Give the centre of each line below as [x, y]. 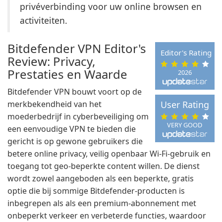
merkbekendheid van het [55, 104]
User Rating [185, 105]
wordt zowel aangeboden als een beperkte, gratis [101, 178]
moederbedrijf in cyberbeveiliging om [78, 116]
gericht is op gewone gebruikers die [75, 141]
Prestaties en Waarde [67, 74]
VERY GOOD [185, 125]
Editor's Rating [186, 53]
